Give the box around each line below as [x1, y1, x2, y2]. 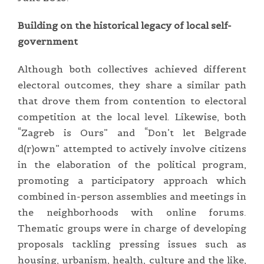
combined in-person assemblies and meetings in [18, 190, 246, 202]
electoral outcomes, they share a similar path [18, 78, 246, 91]
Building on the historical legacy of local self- [18, 19, 232, 31]
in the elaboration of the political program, [18, 158, 246, 170]
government [18, 35, 78, 47]
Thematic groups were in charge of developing [18, 222, 246, 234]
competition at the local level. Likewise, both [18, 110, 246, 123]
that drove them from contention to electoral [18, 94, 246, 107]
